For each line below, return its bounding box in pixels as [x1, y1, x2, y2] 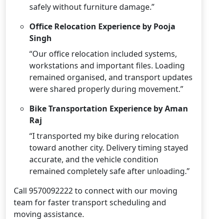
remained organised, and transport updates [29, 71, 193, 83]
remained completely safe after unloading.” [29, 165, 190, 176]
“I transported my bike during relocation [29, 130, 179, 141]
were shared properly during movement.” [29, 83, 183, 94]
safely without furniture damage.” [29, 1, 154, 12]
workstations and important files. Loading [29, 60, 185, 71]
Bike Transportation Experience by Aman [29, 103, 188, 114]
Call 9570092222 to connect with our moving [14, 185, 177, 196]
